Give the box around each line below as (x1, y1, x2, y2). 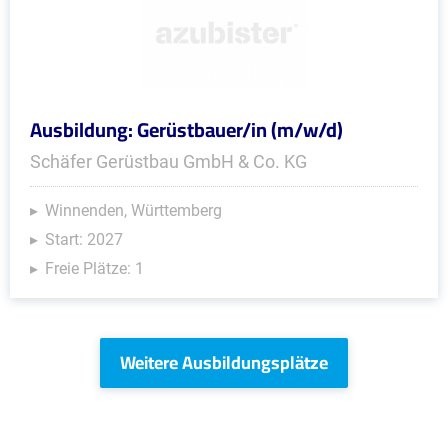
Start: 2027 (45, 230, 123, 249)
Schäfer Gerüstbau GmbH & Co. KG (30, 151, 307, 172)
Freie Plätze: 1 (45, 259, 144, 278)
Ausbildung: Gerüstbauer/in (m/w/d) (30, 111, 343, 148)
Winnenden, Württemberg (45, 201, 222, 220)
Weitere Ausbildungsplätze (120, 346, 328, 379)
